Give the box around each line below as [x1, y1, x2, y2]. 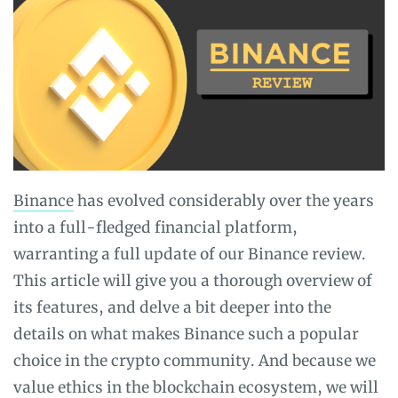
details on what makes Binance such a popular [13, 323, 359, 344]
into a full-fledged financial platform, [13, 217, 298, 237]
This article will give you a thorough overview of [13, 270, 372, 291]
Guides [12, 13, 76, 38]
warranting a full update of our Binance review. [13, 243, 366, 264]
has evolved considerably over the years [74, 190, 374, 211]
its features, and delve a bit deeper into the [13, 297, 331, 317]
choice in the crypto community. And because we [13, 350, 376, 370]
